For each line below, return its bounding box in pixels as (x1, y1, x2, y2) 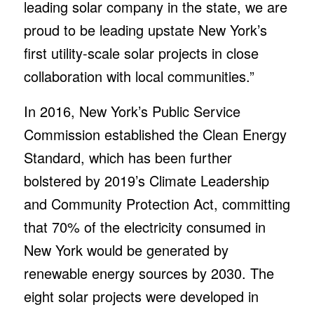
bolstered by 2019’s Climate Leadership (23, 170, 269, 191)
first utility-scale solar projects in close (23, 43, 259, 64)
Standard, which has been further (23, 147, 232, 168)
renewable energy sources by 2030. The (23, 263, 274, 284)
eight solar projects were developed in (23, 286, 259, 307)
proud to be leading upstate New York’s (23, 20, 267, 41)
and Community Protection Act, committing (23, 193, 290, 214)
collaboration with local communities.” (23, 66, 254, 87)
